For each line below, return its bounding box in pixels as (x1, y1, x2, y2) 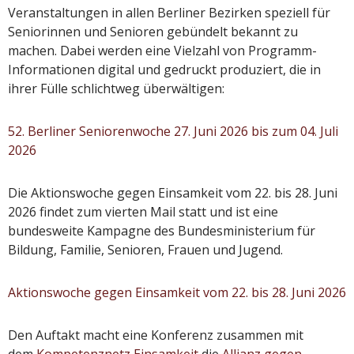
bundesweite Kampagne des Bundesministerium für (8, 221, 315, 239)
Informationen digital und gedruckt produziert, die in (8, 60, 321, 78)
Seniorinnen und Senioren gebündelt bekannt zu (8, 22, 298, 40)
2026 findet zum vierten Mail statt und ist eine (8, 202, 278, 220)
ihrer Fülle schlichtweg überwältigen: (8, 79, 224, 97)
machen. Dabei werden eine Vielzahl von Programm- (8, 41, 317, 59)
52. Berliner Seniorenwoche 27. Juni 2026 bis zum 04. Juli (8, 122, 338, 140)
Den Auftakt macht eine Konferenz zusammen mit (8, 326, 303, 344)
